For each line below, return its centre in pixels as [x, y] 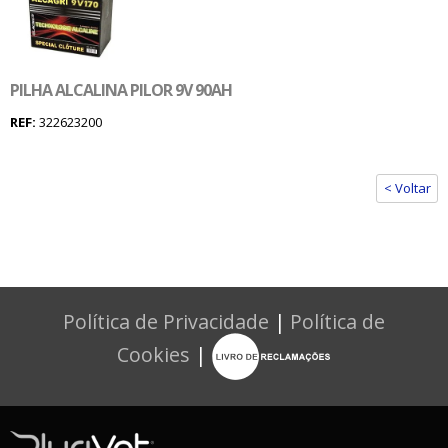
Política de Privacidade [166, 321]
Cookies [153, 354]
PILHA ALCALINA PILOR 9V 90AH [121, 90]
